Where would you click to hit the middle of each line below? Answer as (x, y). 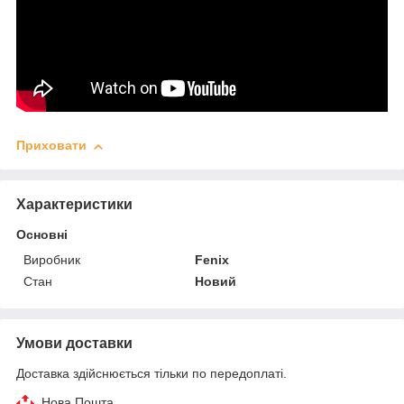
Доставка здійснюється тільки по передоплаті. (151, 374)
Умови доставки (74, 344)
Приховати (51, 146)
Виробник (52, 260)
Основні (42, 235)
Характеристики (74, 205)
